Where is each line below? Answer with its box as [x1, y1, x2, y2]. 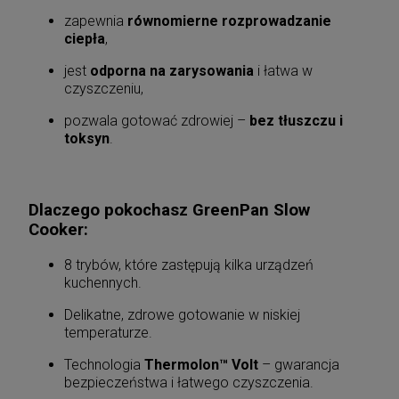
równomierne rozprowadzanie [127, 12, 331, 29]
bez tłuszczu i [249, 111, 343, 129]
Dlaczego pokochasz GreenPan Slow [28, 200, 310, 221]
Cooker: [28, 220, 88, 240]
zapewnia [64, 12, 127, 29]
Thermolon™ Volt [144, 356, 258, 374]
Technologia [64, 356, 144, 374]
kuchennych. [64, 274, 142, 292]
